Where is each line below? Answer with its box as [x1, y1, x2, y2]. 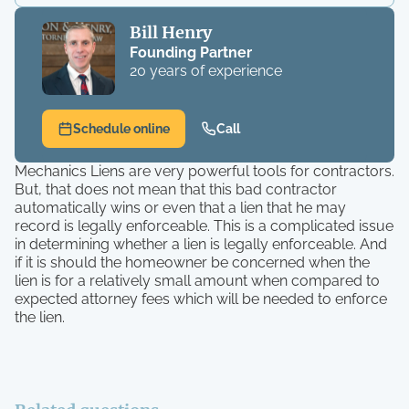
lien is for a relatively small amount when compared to [15, 272, 380, 289]
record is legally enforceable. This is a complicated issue [15, 217, 393, 235]
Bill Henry [129, 22, 212, 43]
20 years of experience [129, 62, 282, 79]
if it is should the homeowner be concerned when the [15, 254, 370, 271]
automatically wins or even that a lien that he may [15, 199, 346, 216]
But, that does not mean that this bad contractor [15, 181, 337, 198]
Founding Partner [129, 44, 252, 61]
